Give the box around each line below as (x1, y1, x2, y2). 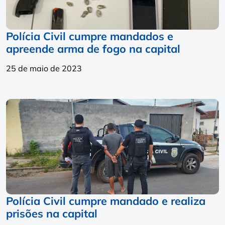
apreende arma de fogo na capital (6, 42, 180, 56)
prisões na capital (6, 206, 97, 220)
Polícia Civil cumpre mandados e (6, 29, 173, 43)
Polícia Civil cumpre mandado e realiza (6, 194, 205, 208)
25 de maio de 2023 (6, 63, 82, 74)
